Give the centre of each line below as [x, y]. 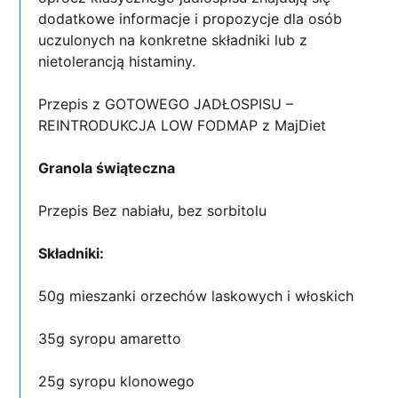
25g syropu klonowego [119, 381]
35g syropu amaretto [112, 338]
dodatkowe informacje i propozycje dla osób [191, 18]
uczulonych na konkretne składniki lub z [173, 40]
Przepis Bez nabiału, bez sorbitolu [153, 210]
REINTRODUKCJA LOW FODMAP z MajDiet [183, 125]
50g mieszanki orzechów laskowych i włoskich [199, 295]
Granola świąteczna [109, 167]
